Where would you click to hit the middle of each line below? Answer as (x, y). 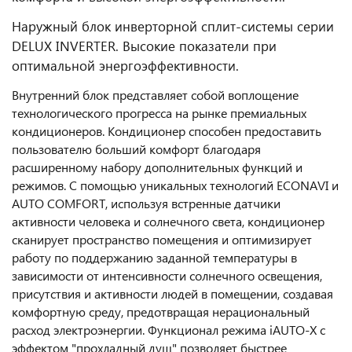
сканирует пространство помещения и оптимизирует (162, 239)
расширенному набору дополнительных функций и (157, 167)
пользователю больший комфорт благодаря (136, 149)
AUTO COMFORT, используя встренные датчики (146, 203)
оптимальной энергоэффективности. (125, 66)
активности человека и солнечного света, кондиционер (168, 221)
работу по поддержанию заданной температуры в (154, 257)
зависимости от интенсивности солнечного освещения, (167, 275)
